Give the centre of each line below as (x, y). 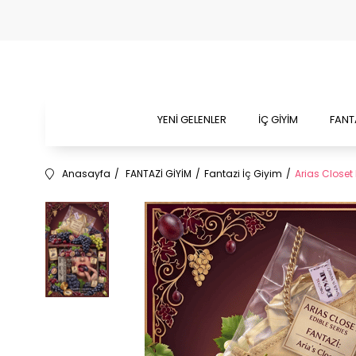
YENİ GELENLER (192, 120)
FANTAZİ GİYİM (159, 174)
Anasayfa (86, 174)
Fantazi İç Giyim (243, 174)
